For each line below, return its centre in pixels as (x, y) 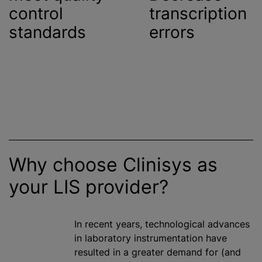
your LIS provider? (89, 187)
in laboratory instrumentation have (151, 238)
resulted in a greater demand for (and (158, 252)
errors (172, 32)
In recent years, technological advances (162, 224)
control (36, 14)
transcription (198, 14)
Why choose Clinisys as (113, 165)
